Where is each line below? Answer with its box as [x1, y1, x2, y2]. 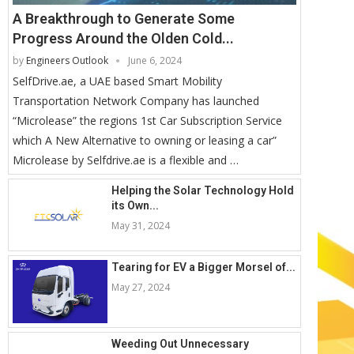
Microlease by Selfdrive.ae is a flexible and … [13, 153, 239, 168]
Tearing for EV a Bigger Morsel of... [111, 261, 296, 274]
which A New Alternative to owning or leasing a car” [13, 133, 277, 149]
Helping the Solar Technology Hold [111, 184, 294, 198]
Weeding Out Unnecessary [111, 337, 249, 351]
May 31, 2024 [111, 219, 170, 233]
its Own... [111, 199, 159, 213]
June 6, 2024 [128, 54, 182, 68]
